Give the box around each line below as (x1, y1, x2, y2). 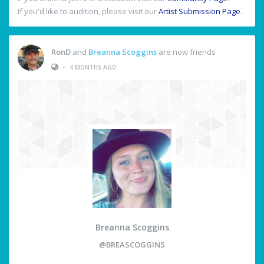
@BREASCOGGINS (99, 239, 165, 250)
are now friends (157, 46, 216, 57)
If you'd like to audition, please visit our (18, 6, 159, 17)
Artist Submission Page (159, 6, 240, 17)
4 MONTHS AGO (70, 62, 117, 71)
